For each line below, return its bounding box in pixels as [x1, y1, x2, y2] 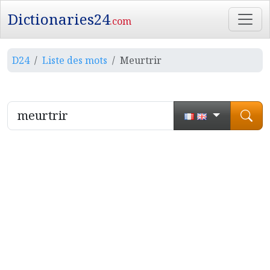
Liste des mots [42, 54, 107, 67]
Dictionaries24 [8, 9, 110, 29]
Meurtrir [120, 54, 162, 67]
